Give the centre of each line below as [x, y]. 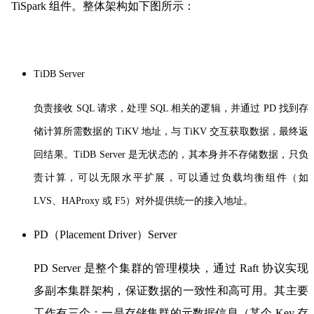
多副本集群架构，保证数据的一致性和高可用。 [154, 290]
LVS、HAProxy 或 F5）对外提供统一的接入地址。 [143, 200]
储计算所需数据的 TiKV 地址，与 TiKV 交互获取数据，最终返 [171, 131]
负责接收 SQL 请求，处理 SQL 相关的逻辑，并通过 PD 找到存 [171, 108]
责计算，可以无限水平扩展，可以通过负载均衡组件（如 [171, 177]
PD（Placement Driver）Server [105, 234]
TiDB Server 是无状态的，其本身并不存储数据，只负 [191, 154]
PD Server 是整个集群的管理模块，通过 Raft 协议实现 [171, 268]
